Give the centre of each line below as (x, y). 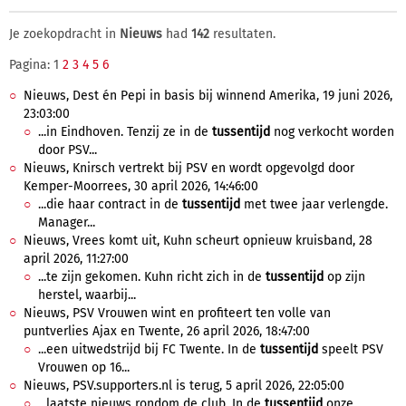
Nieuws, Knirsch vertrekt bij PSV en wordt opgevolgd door (189, 168)
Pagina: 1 (36, 65)
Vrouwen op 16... (84, 367)
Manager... (67, 222)
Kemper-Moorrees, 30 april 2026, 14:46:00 (141, 186)
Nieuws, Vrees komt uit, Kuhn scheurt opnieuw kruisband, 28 (198, 241)
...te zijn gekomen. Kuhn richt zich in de (152, 277)
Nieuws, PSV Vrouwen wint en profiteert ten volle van (177, 313)
